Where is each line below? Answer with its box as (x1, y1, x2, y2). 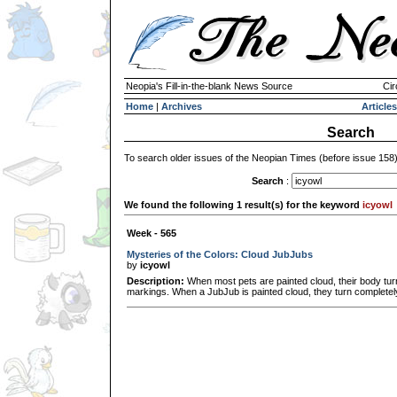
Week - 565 (127, 227, 176, 238)
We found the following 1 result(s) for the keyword (124, 198, 362, 210)
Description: (127, 275, 184, 286)
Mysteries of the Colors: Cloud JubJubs (127, 248, 313, 260)
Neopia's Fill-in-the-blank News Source (126, 81, 292, 91)
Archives (161, 101, 202, 112)
